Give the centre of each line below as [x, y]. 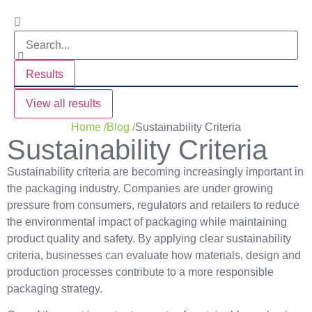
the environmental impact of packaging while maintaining [147, 221]
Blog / [121, 127]
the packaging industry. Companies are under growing [140, 188]
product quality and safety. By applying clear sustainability [149, 238]
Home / [89, 127]
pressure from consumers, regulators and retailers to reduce [153, 205]
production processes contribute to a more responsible [140, 272]
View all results [63, 103]
